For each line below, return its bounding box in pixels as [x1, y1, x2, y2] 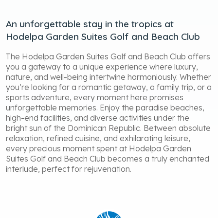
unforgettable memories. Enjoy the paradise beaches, [6, 102, 204, 112]
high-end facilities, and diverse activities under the [6, 112, 189, 123]
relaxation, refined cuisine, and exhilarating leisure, [6, 133, 190, 143]
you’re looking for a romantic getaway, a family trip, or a [6, 82, 212, 92]
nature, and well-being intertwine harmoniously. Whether [6, 72, 211, 82]
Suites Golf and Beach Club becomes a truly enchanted [6, 153, 209, 163]
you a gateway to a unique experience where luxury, [6, 61, 198, 72]
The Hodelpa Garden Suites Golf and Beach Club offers [6, 51, 210, 61]
